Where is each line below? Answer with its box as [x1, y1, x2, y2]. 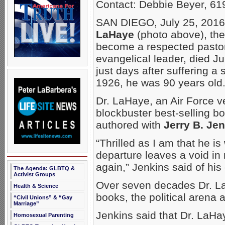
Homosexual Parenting [14, 212, 74, 218]
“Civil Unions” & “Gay [14, 194, 72, 200]
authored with [96, 119, 164, 131]
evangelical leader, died [96, 53, 213, 65]
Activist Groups [14, 171, 55, 177]
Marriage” [14, 200, 39, 206]
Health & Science [14, 183, 58, 189]
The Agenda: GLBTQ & [14, 165, 75, 171]
